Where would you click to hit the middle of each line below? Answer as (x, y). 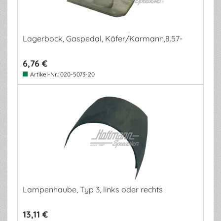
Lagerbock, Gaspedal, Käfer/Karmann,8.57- (103, 38)
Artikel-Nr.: (45, 74)
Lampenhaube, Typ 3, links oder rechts (93, 189)
